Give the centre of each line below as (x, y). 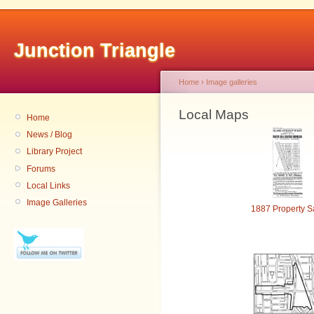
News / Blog (49, 135)
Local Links (48, 185)
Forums (41, 169)
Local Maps (214, 115)
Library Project (54, 152)
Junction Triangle (95, 50)
